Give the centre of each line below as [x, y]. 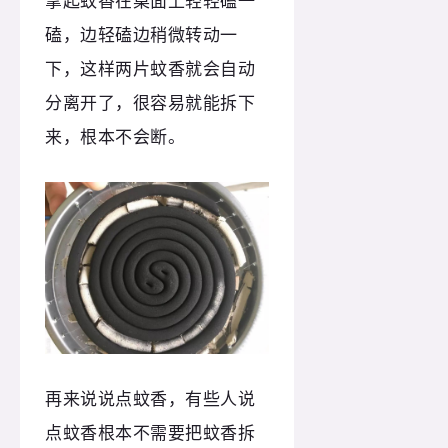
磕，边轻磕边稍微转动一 [141, 34]
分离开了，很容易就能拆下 [150, 102]
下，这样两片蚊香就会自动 [150, 68]
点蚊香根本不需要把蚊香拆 [150, 432]
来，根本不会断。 [122, 136]
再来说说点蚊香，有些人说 [150, 398]
